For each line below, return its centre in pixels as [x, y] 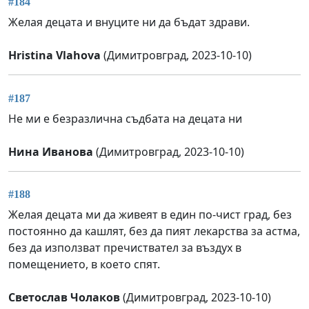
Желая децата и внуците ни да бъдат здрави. [129, 22]
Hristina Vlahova [54, 56]
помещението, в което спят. [84, 265]
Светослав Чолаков [64, 298]
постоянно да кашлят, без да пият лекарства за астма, [154, 231]
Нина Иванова [51, 151]
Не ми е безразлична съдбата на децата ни [125, 118]
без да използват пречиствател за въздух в [125, 248]
